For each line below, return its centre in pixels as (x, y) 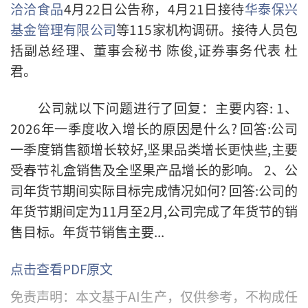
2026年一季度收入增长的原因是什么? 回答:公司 (154, 129)
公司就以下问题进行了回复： (113, 108)
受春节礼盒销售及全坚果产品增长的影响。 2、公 (154, 170)
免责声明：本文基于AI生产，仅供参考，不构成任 (154, 296)
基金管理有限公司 (63, 30)
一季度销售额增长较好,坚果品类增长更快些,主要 (154, 149)
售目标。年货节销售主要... (87, 232)
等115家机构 (154, 30)
